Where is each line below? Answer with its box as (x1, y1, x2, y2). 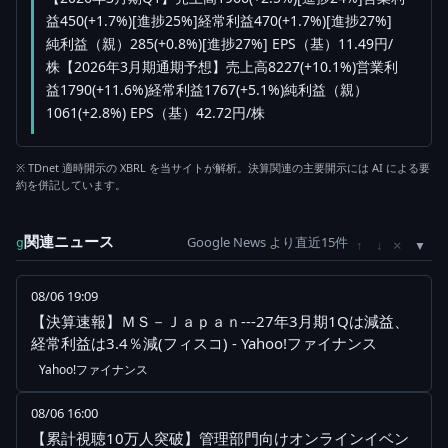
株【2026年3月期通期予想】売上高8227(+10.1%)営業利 (46, 57, 398, 77)
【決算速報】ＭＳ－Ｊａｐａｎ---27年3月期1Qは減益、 (31, 311, 409, 332)
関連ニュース (24, 231, 114, 252)
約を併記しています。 (16, 177, 126, 193)
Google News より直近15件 (187, 233, 348, 252)
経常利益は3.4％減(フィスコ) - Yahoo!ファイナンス (31, 333, 377, 354)
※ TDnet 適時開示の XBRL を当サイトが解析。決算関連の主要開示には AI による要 (16, 160, 430, 176)
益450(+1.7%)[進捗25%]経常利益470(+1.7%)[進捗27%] (46, 11, 392, 31)
